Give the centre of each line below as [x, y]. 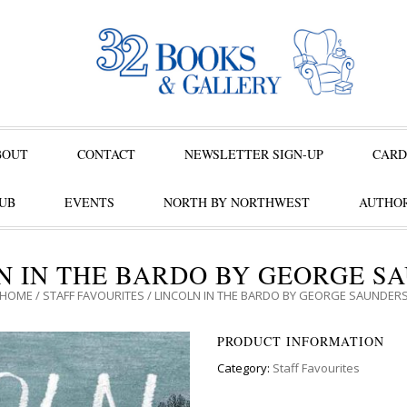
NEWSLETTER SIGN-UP [254, 154]
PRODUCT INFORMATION [301, 341]
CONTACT [106, 154]
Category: [245, 368]
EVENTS [89, 202]
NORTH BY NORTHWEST [236, 202]
